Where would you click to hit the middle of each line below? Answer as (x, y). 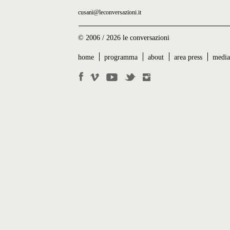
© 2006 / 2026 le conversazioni (124, 38)
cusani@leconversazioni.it (110, 12)
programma (121, 57)
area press (188, 57)
